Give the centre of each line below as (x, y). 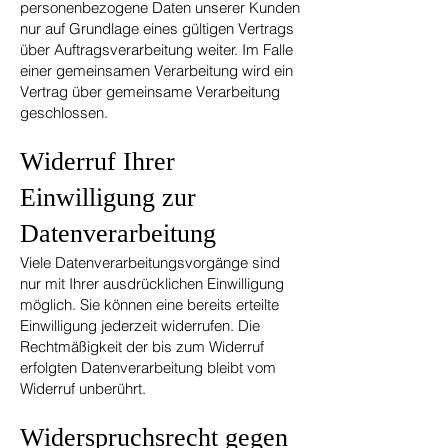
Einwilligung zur (108, 197)
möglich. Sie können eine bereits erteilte (149, 304)
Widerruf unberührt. (83, 388)
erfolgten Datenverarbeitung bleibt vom (148, 367)
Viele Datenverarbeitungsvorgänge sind (150, 262)
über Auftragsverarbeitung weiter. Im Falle (156, 49)
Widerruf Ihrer (97, 161)
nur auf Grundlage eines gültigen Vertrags (157, 28)
